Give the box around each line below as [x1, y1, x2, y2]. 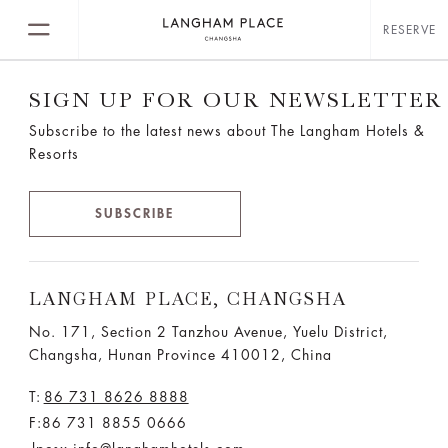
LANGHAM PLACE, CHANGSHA [28, 289, 347, 309]
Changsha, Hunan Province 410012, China [28, 348, 332, 362]
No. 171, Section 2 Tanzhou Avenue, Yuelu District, [28, 325, 388, 339]
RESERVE [383, 23, 436, 36]
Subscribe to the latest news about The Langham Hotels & [28, 124, 425, 138]
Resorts [28, 147, 79, 161]
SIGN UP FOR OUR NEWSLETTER [28, 87, 443, 112]
